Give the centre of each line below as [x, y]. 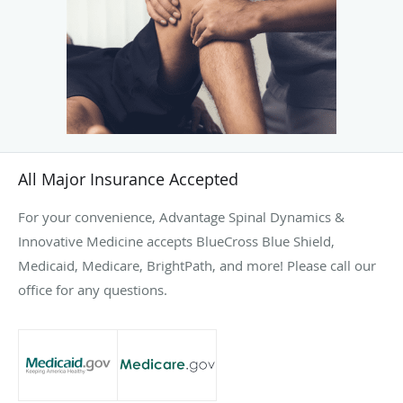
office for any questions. [93, 290]
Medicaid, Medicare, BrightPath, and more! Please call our [197, 266]
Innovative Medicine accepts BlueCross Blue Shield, [176, 242]
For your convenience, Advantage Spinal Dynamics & [181, 217]
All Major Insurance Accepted [128, 179]
